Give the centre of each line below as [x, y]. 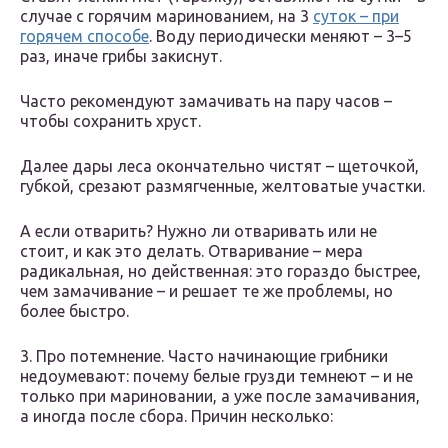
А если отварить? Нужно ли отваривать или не [198, 231]
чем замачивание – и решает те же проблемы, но [206, 291]
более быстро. [74, 311]
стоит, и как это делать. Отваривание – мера [191, 251]
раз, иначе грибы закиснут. [121, 56]
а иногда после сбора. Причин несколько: [176, 416]
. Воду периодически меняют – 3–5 [280, 36]
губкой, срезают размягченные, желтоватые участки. [222, 186]
